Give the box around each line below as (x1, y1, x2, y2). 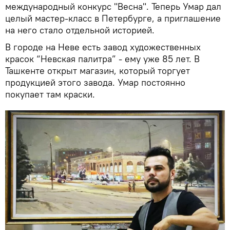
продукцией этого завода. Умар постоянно (5, 76, 185, 88)
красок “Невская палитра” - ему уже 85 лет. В (5, 52, 200, 65)
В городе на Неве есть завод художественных (5, 41, 201, 53)
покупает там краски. (5, 88, 95, 100)
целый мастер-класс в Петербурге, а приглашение (5, 12, 221, 24)
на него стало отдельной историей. (5, 24, 155, 36)
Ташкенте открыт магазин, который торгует (5, 64, 190, 76)
